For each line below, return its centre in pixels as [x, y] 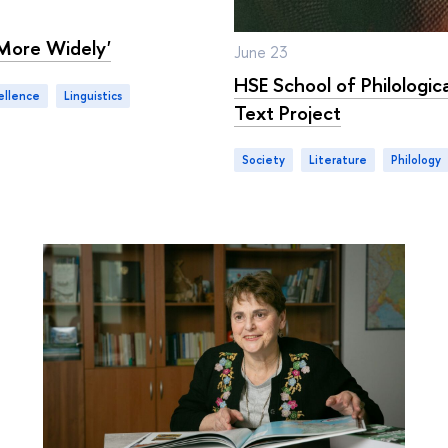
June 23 [261, 51]
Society [267, 160]
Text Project [287, 112]
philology [419, 160]
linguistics [96, 95]
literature [341, 160]
